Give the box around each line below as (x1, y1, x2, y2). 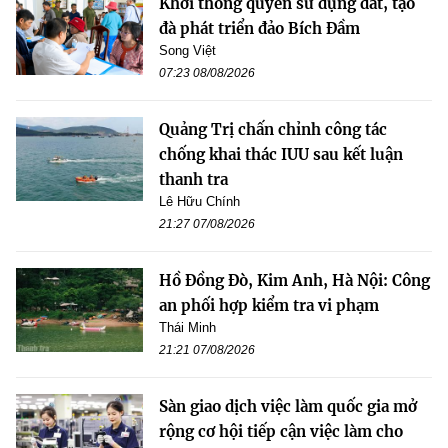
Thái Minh (159, 319, 216, 335)
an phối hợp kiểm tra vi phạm (159, 295, 379, 315)
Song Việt (159, 42, 216, 58)
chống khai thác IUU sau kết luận (159, 144, 403, 164)
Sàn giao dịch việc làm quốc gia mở (159, 396, 417, 416)
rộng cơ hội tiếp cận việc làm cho (159, 421, 403, 441)
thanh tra (159, 169, 228, 189)
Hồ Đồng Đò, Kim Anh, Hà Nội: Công (159, 270, 430, 290)
